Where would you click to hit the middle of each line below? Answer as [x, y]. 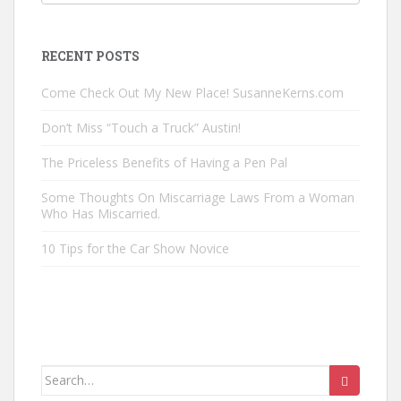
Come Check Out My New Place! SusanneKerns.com [192, 92]
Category [70, 45]
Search [62, 374]
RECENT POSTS [90, 55]
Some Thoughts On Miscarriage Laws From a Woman [198, 197]
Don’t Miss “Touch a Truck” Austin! [141, 127]
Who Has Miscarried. [101, 213]
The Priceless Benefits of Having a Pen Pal [164, 162]
